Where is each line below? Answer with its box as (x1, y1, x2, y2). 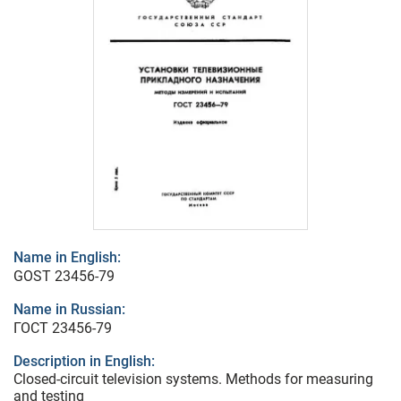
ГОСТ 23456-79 (13, 320, 112, 337)
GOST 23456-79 (13, 268, 115, 286)
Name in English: (13, 249, 121, 267)
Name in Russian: (13, 301, 125, 319)
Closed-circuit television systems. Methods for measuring (13, 371, 373, 388)
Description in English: (13, 353, 155, 371)
